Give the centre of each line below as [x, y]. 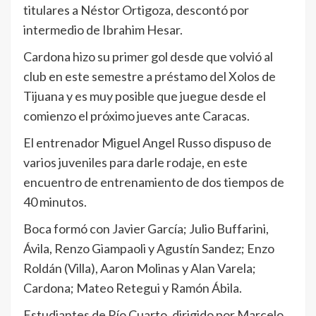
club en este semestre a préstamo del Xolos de [150, 77]
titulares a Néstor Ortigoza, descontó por [136, 10]
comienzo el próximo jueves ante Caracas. [136, 116]
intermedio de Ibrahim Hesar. [103, 30]
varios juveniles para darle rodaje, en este [135, 163]
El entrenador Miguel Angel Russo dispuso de [147, 143]
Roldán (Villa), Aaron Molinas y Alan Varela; [140, 268]
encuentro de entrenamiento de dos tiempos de [154, 182]
